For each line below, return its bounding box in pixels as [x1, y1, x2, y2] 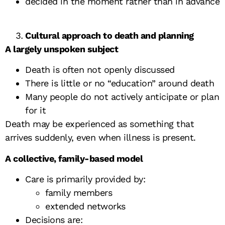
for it [25, 105, 46, 116]
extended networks [45, 201, 126, 212]
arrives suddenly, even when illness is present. [5, 132, 196, 143]
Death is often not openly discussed [25, 64, 175, 75]
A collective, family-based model [5, 153, 143, 164]
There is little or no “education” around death [25, 78, 214, 89]
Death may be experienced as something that [5, 119, 194, 130]
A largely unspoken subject [5, 44, 118, 55]
